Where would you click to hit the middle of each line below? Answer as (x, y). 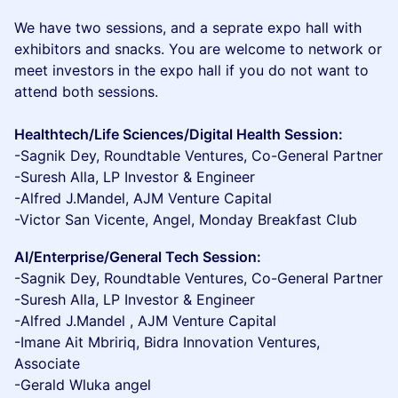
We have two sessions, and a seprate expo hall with (188, 28)
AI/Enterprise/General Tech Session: (138, 257)
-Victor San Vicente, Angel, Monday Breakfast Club (186, 219)
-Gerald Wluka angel (83, 385)
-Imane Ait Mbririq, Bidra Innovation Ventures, (167, 342)
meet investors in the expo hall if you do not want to (191, 70)
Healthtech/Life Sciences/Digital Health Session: (179, 134)
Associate (47, 363)
